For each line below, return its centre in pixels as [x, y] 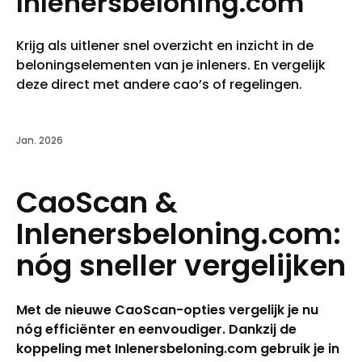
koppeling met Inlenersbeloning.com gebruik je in [178, 348]
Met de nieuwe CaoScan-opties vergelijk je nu [167, 309]
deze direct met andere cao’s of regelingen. [159, 84]
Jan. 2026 [40, 140]
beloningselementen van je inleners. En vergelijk [171, 65]
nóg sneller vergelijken [181, 265]
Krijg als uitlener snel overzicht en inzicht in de [165, 45]
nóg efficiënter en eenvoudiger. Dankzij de [156, 329]
